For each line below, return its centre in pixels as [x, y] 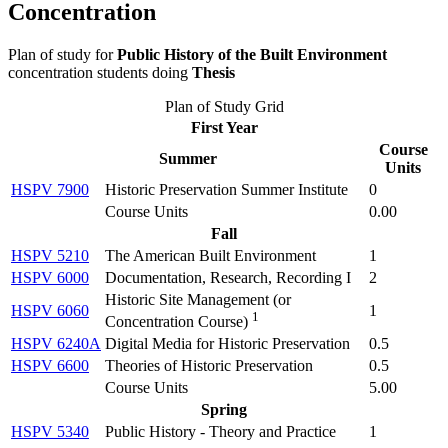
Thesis [213, 72]
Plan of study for [62, 54]
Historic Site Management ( [191, 299]
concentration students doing [100, 72]
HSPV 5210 [50, 255]
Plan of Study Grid [224, 106]
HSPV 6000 [50, 277]
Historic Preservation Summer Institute [226, 189]
